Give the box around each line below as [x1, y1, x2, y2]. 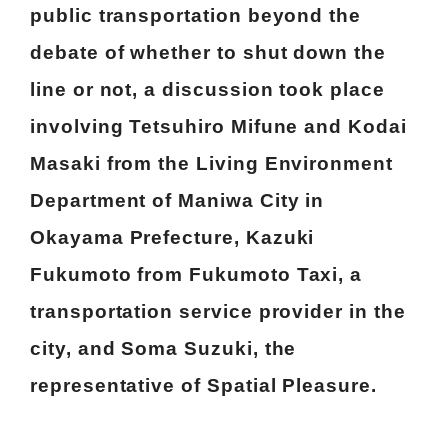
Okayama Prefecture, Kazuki [30, 227, 315, 248]
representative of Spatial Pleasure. [30, 375, 377, 396]
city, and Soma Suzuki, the [30, 338, 297, 359]
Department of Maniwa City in [30, 190, 325, 211]
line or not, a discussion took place [30, 79, 385, 100]
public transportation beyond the [30, 5, 361, 26]
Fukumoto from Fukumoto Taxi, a [30, 264, 363, 285]
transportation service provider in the [30, 301, 406, 322]
